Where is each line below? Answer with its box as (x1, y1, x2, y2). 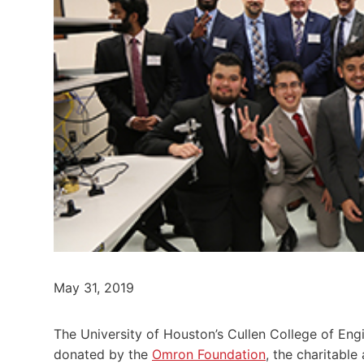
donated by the (54, 345, 152, 362)
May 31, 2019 (54, 279, 134, 296)
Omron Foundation (152, 345, 266, 362)
